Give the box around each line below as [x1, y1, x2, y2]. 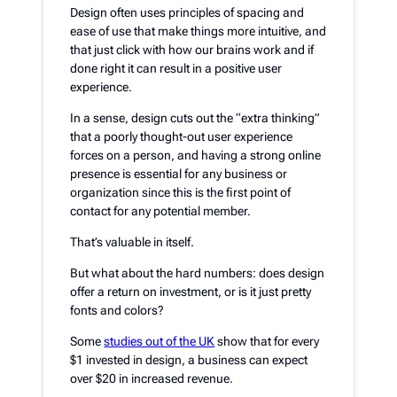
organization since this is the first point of [70, 185, 292, 199]
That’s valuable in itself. [70, 235, 195, 249]
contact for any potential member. [70, 204, 252, 218]
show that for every [214, 334, 320, 348]
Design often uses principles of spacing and [70, 5, 305, 19]
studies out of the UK [104, 334, 215, 348]
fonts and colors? [70, 303, 165, 317]
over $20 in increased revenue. [70, 371, 234, 385]
